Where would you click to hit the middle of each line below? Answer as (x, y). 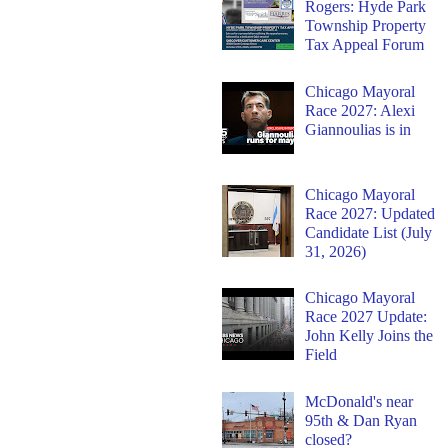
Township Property (366, 26)
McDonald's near (359, 401)
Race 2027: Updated (370, 213)
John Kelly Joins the (369, 336)
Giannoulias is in (358, 129)
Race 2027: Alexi (360, 110)
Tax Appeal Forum (365, 45)
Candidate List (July (369, 232)
